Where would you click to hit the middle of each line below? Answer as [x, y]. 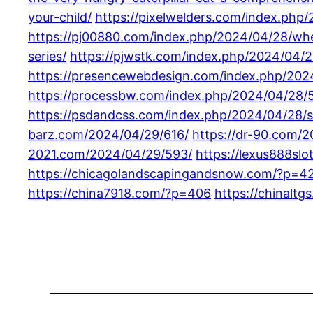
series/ [47, 56]
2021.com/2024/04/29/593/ [110, 154]
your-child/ [60, 17]
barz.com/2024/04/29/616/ [108, 134]
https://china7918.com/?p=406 [119, 193]
